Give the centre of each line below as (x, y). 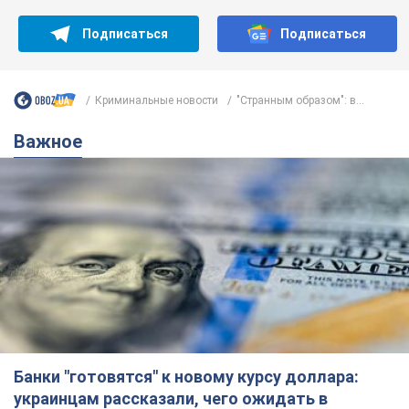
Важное (54, 142)
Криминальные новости (157, 100)
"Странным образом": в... (300, 100)
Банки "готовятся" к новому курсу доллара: (186, 377)
